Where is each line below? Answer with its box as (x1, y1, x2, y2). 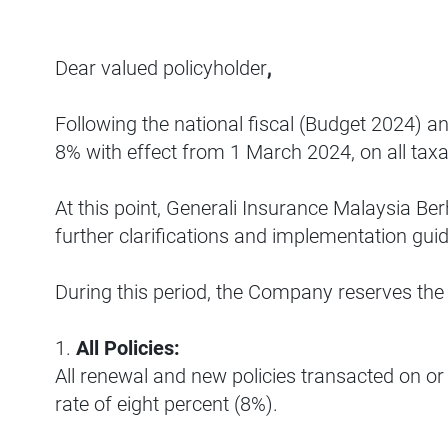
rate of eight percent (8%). (55, 392, 278, 416)
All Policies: (76, 336, 180, 360)
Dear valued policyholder (55, 56, 267, 80)
